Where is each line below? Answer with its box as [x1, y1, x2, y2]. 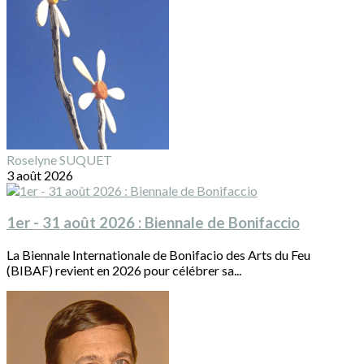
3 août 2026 [6, 167, 73, 184]
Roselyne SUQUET [6, 152, 112, 168]
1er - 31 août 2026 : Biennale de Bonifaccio [6, 214, 300, 232]
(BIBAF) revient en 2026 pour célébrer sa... [6, 262, 241, 278]
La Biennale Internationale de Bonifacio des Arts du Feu [6, 246, 310, 262]
